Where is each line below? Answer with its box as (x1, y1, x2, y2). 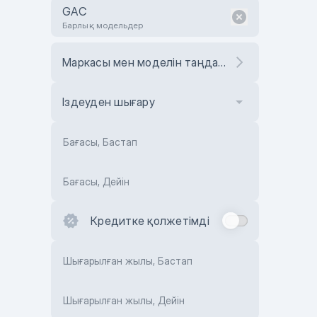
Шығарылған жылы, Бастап (63, 255, 192, 267)
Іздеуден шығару (62, 95, 155, 109)
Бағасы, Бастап (63, 136, 137, 148)
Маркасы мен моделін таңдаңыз (218, 55, 226, 69)
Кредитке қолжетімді (91, 214, 209, 228)
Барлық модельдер (62, 20, 144, 30)
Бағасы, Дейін (63, 175, 129, 188)
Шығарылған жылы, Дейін (63, 294, 185, 306)
